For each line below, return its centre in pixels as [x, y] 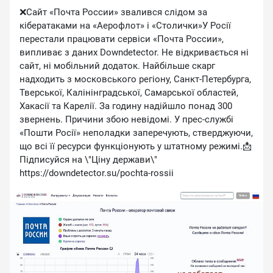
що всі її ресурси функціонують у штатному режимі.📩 [136, 146]
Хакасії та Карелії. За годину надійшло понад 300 [126, 106]
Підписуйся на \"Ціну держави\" [88, 160]
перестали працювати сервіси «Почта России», [122, 39]
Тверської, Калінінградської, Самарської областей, [129, 93]
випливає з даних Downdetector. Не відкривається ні [134, 52]
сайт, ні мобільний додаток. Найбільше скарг [117, 66]
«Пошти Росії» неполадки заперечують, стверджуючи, [136, 133]
